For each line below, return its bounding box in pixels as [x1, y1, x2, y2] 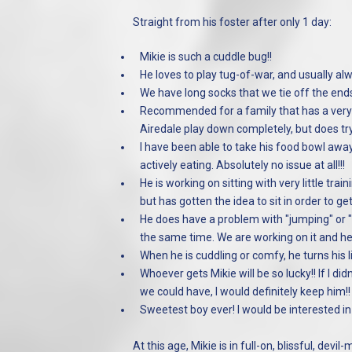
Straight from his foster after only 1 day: [132, 16, 332, 28]
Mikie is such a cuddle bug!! [139, 50, 272, 63]
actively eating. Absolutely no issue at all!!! [139, 159, 345, 171]
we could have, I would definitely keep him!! [139, 285, 350, 298]
